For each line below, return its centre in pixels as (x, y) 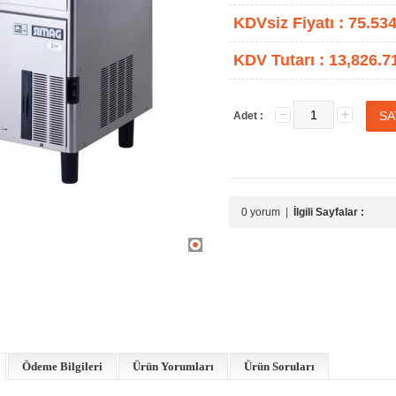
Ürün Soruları (279, 366)
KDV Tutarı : (281, 60)
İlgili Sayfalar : (329, 212)
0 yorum (261, 212)
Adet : (248, 116)
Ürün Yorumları (173, 366)
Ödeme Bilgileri (62, 366)
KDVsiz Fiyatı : (291, 23)
